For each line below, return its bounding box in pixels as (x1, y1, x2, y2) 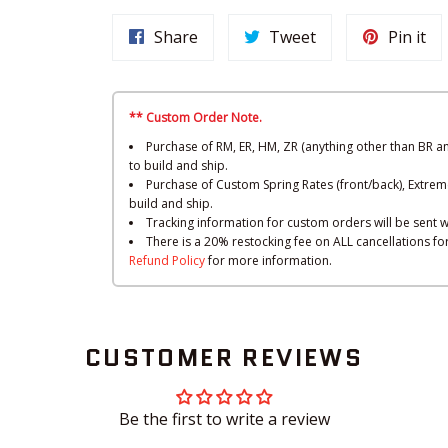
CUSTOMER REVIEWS (84, 340, 364, 376)
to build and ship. (129, 157, 228, 175)
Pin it (388, 26, 426, 49)
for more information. (205, 252, 332, 270)
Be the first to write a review (118, 408, 330, 431)
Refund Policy (129, 252, 205, 270)
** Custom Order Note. (129, 109, 262, 127)
